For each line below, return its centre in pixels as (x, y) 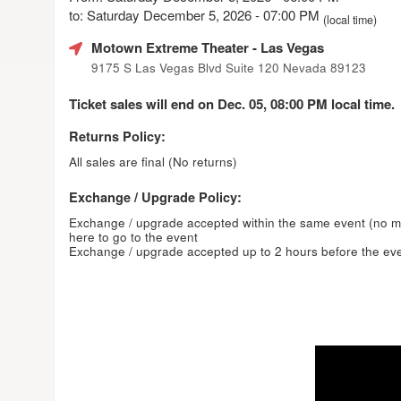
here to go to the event (133, 236)
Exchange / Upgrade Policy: (155, 196)
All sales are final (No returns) (153, 161)
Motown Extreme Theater (170, 47)
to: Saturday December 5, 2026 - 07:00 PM (196, 14)
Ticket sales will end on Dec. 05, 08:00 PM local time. (232, 103)
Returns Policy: (117, 136)
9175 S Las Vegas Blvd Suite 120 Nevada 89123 (229, 67)
